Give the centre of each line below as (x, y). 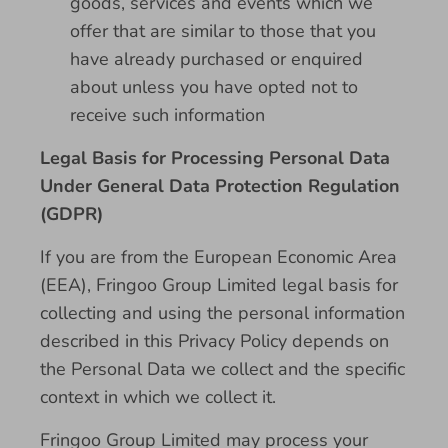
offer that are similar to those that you (223, 31)
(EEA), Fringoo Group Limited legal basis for (219, 285)
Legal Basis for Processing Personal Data (215, 158)
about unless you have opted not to (214, 87)
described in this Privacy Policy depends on (214, 341)
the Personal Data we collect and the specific (222, 369)
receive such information (167, 115)
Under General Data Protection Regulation (220, 186)
